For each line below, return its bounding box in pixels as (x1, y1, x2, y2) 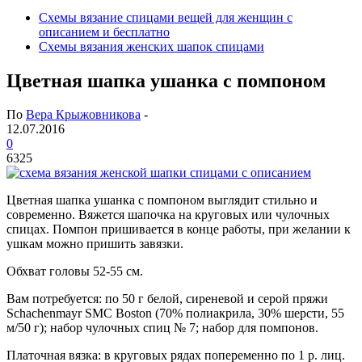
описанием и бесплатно (39, 24, 170, 39)
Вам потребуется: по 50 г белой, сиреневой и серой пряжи (6, 292, 328, 306)
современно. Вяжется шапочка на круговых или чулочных (6, 208, 330, 222)
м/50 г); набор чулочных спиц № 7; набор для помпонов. (6, 321, 318, 335)
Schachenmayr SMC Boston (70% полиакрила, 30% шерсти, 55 (6, 306, 344, 321)
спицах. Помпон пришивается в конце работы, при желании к (6, 222, 351, 237)
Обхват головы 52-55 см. (6, 264, 143, 279)
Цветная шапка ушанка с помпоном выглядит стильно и (6, 193, 318, 208)
